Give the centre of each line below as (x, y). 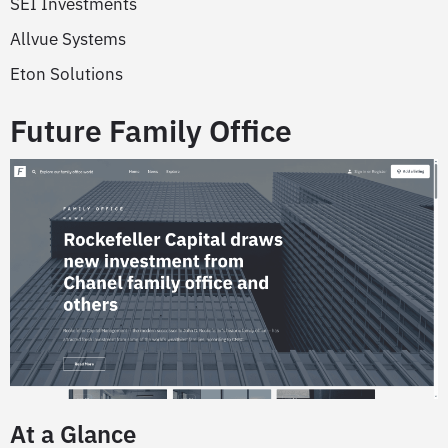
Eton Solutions (66, 73)
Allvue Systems (68, 38)
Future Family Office (151, 130)
